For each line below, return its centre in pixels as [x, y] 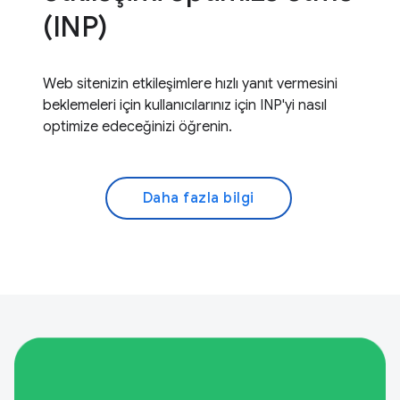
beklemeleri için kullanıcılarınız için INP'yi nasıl [185, 105]
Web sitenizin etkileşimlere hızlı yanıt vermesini [190, 83]
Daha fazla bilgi [198, 198]
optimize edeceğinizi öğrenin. [137, 126]
